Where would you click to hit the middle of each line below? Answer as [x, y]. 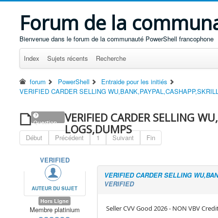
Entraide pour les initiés [135, 82]
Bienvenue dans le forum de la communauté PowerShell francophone [117, 39]
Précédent [69, 137]
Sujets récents [68, 58]
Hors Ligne [55, 201]
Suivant [123, 137]
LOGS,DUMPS [99, 129]
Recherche [111, 58]
